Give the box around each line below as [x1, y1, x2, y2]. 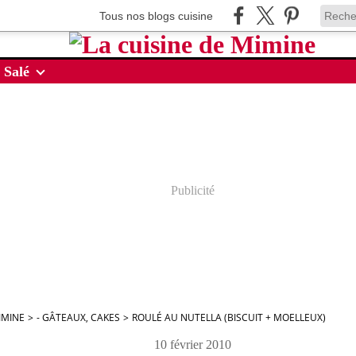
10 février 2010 [153, 338, 231, 351]
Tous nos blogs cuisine [99, 9, 213, 22]
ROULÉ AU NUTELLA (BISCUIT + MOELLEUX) [132, 311, 326, 324]
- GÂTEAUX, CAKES [37, 311, 120, 324]
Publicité [170, 184, 215, 197]
